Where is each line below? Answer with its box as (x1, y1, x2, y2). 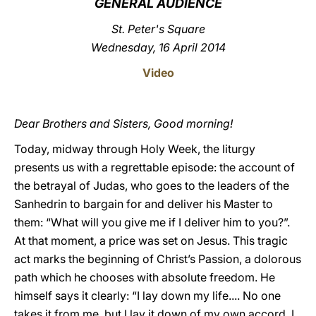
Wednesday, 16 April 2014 (90, 40, 226, 54)
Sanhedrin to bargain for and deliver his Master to (14, 197, 273, 211)
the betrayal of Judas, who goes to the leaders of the (14, 178, 289, 193)
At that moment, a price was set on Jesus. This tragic (14, 233, 288, 248)
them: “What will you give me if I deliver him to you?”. (14, 215, 290, 229)
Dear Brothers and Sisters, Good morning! (14, 116, 233, 130)
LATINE (224, 17, 260, 30)
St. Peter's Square (111, 22, 205, 36)
